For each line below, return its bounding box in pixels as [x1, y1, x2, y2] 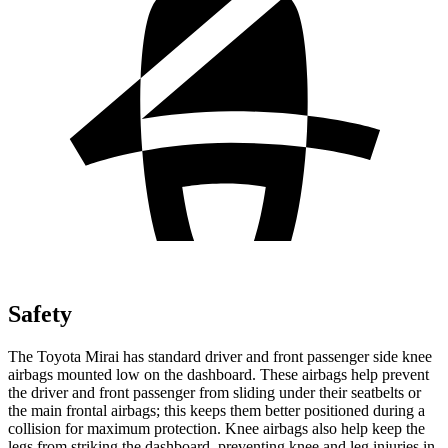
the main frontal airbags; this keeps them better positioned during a [8, 401, 425, 419]
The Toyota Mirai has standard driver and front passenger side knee [8, 347, 432, 365]
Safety [8, 300, 72, 327]
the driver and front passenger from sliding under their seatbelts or [8, 383, 421, 401]
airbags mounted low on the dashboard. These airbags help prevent [8, 365, 429, 383]
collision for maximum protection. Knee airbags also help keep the [8, 419, 425, 437]
